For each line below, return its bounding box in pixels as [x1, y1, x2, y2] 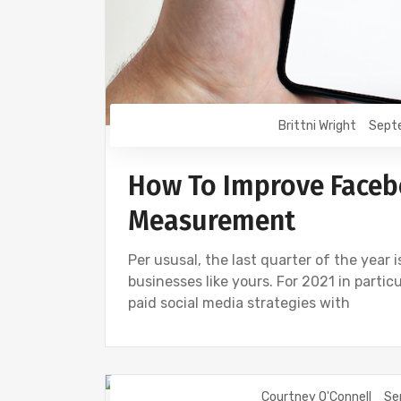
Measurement [128, 204, 295, 237]
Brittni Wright [278, 117, 356, 133]
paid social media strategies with [128, 294, 350, 311]
